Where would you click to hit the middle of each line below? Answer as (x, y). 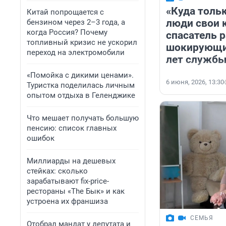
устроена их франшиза (67, 201)
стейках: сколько (57, 171)
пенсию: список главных (72, 128)
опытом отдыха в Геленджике (81, 95)
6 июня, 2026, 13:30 (195, 82)
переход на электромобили (76, 52)
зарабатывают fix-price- (68, 181)
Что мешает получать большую (83, 118)
